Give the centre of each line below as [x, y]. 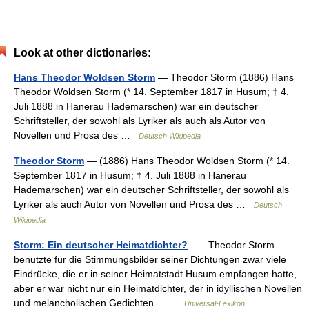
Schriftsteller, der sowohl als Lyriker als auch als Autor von [140, 121]
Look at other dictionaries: [82, 53]
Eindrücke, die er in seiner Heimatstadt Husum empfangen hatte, [155, 274]
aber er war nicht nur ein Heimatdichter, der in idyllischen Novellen [158, 288]
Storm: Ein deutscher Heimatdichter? [101, 245]
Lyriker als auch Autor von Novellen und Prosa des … [134, 204]
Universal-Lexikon [215, 303]
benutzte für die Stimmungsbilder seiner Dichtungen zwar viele [150, 259]
